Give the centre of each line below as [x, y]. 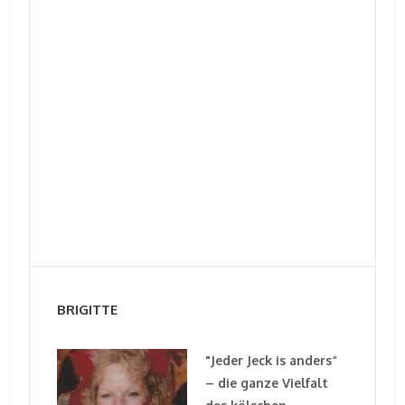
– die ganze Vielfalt [267, 382]
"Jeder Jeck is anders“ [272, 360]
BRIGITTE [87, 309]
